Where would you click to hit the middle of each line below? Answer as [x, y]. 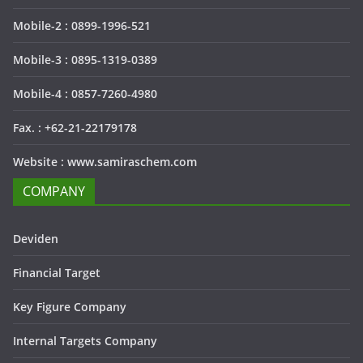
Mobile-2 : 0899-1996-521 [82, 26]
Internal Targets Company [85, 341]
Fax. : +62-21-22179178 [75, 128]
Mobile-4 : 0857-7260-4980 [85, 94]
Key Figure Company [70, 307]
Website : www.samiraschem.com [105, 162]
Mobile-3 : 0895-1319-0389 [85, 60]
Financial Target [57, 273]
